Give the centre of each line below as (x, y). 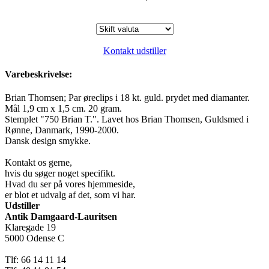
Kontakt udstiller (134, 50)
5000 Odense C (35, 238)
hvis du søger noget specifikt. (60, 174)
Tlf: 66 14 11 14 (35, 260)
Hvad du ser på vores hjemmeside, (70, 184)
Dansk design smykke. (48, 141)
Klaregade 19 (30, 228)
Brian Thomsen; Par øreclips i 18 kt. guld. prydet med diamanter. (127, 98)
